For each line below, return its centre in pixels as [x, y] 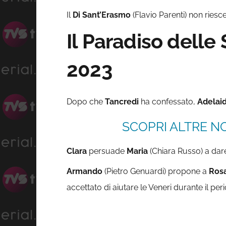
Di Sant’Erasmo [102, 15]
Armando [84, 172]
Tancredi [122, 102]
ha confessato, [168, 102]
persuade [107, 151]
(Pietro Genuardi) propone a [156, 172]
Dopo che [86, 102]
